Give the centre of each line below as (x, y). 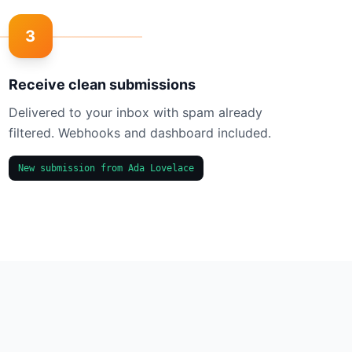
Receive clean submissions (102, 84)
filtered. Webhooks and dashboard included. (139, 133)
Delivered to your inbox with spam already (135, 112)
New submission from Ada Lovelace (106, 168)
